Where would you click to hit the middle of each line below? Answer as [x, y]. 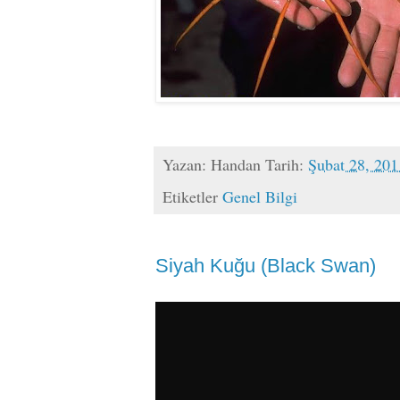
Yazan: [187, 165]
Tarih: [287, 165]
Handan [236, 165]
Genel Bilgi [260, 196]
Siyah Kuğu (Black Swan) [266, 265]
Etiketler [192, 196]
